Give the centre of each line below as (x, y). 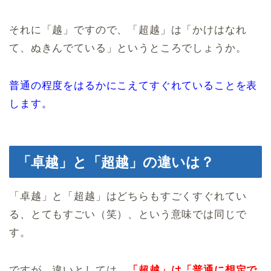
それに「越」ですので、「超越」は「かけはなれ (128, 30)
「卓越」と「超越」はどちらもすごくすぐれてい (128, 196)
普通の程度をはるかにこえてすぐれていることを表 (133, 85)
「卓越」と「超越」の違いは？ (116, 162)
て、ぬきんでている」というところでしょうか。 (128, 48)
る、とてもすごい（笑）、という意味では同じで (128, 214)
